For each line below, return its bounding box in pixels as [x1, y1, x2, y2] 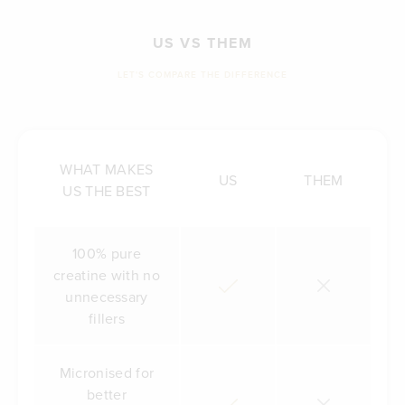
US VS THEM [152, 33, 253, 54]
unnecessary [65, 287, 148, 307]
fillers [88, 308, 126, 329]
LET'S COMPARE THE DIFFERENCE [118, 67, 287, 81]
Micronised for [59, 363, 155, 383]
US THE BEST [62, 181, 151, 202]
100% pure [72, 243, 141, 264]
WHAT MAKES [60, 159, 154, 180]
